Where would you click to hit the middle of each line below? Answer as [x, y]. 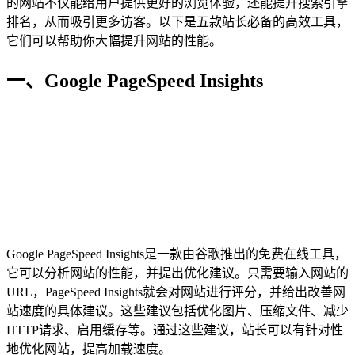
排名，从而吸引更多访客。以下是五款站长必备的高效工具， [177, 22]
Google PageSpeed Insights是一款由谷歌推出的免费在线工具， [177, 254]
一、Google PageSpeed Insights [135, 81]
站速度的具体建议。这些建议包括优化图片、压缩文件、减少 [177, 311]
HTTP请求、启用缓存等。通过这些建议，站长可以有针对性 [175, 330]
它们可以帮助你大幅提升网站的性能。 [114, 41]
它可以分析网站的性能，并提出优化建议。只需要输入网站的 [177, 273]
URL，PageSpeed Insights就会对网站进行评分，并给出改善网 [176, 292]
